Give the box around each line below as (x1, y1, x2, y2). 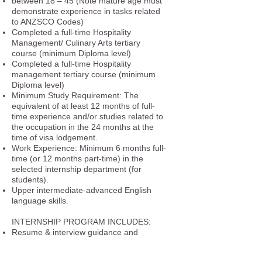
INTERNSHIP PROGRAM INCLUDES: (12, 217, 151, 226)
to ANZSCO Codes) (12, 17, 84, 26)
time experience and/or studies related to (12, 112, 163, 121)
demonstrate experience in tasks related (12, 6, 160, 16)
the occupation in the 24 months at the (12, 122, 154, 132)
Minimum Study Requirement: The (12, 91, 139, 100)
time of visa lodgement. (12, 133, 98, 142)
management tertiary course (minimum (12, 70, 156, 79)
